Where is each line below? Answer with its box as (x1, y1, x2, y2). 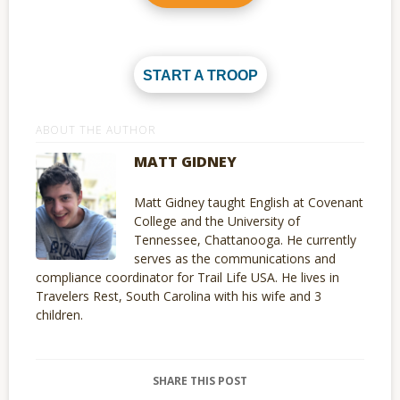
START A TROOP (142, 68, 258, 84)
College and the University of (134, 212, 300, 230)
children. (36, 306, 83, 324)
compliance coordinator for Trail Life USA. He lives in (36, 269, 339, 287)
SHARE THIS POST (153, 372, 247, 388)
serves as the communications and (134, 250, 336, 268)
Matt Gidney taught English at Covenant (134, 194, 363, 212)
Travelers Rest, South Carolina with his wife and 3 (36, 287, 321, 305)
